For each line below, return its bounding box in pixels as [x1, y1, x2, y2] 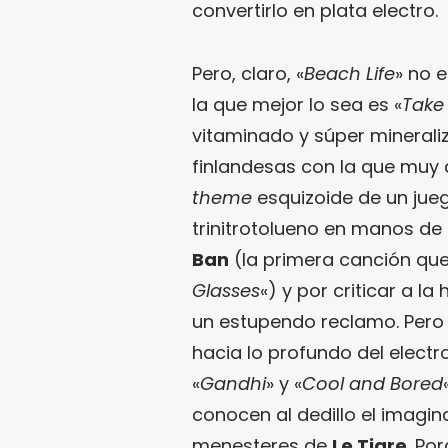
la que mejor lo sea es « [192, 92, 402, 117]
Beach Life [304, 61, 395, 86]
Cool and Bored [302, 371, 443, 396]
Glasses [192, 278, 260, 303]
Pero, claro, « [192, 61, 304, 86]
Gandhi [200, 371, 266, 396]
